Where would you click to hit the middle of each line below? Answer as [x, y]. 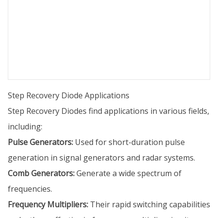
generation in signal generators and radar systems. [101, 158]
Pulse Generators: [40, 142]
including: [25, 127]
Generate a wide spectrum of [128, 173]
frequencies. [30, 189]
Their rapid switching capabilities [149, 204]
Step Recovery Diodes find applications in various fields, [109, 111]
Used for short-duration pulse [129, 142]
